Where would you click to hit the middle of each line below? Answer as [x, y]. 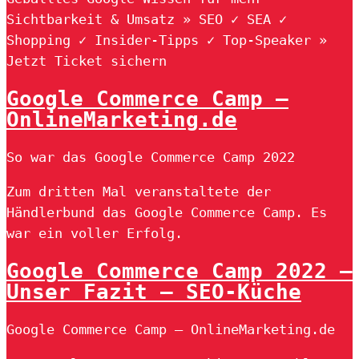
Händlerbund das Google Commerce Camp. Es [167, 212]
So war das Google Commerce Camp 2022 [151, 157]
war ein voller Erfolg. [95, 233]
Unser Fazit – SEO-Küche [154, 292]
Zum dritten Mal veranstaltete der [139, 192]
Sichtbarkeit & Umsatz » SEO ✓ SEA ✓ [147, 19]
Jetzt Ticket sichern [87, 61]
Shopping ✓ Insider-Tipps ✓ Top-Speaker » [167, 40]
